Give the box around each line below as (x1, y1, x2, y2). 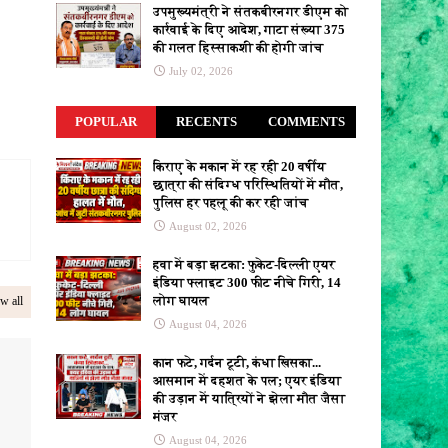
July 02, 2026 (169, 65, 233, 78)
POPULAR (75, 114, 137, 130)
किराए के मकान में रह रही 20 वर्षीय (153, 159, 326, 175)
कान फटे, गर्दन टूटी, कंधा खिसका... (153, 355, 321, 371)
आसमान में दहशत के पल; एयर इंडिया (153, 373, 341, 389)
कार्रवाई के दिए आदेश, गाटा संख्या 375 (153, 22, 345, 38)
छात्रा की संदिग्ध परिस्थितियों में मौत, (153, 177, 343, 193)
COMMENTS (267, 114, 345, 130)
